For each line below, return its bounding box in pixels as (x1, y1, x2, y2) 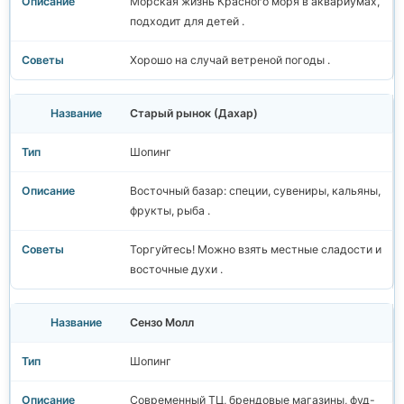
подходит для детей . (130, 14, 244, 29)
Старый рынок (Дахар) (130, 106, 258, 121)
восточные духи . (130, 262, 223, 277)
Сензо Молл (130, 316, 194, 330)
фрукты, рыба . (130, 204, 210, 218)
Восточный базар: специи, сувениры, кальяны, (130, 184, 381, 198)
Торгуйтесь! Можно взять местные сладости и (130, 243, 381, 257)
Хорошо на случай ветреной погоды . (130, 53, 330, 68)
